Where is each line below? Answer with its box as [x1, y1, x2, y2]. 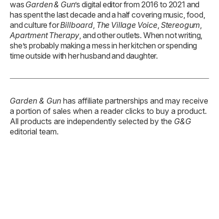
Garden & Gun [10, 26, 61, 36]
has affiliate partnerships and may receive [61, 26, 208, 36]
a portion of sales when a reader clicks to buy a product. [10, 37, 207, 46]
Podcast [35, 160, 64, 171]
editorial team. [10, 57, 59, 67]
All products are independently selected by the [10, 47, 174, 57]
